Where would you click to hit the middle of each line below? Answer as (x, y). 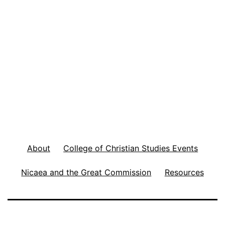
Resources (184, 172)
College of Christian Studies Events (131, 148)
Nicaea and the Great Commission (86, 172)
